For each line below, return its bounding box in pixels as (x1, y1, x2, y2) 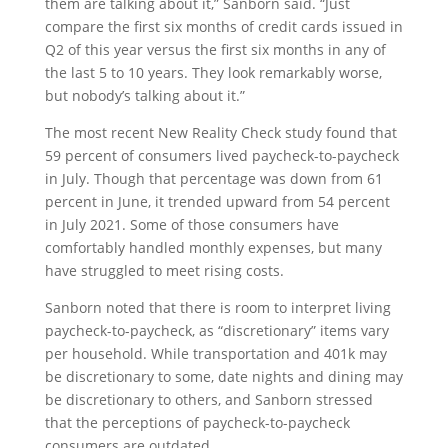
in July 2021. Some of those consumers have (44, 215, 339, 234)
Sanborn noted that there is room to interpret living (44, 298, 391, 317)
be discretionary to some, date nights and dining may (44, 367, 403, 386)
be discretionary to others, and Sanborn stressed (44, 390, 373, 409)
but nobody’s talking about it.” (44, 86, 245, 105)
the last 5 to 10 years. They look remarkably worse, (44, 63, 382, 82)
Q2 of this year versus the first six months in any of (44, 40, 386, 59)
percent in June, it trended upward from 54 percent (44, 192, 390, 211)
